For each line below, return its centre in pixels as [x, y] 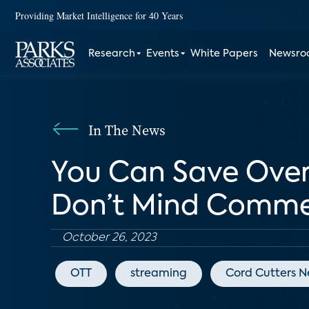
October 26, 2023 [109, 238]
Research [112, 54]
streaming [159, 274]
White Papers [225, 54]
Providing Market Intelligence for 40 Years [99, 15]
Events [163, 54]
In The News [127, 130]
